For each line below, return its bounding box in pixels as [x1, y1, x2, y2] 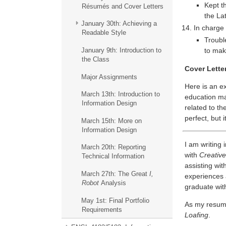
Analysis [98, 179, 126, 187]
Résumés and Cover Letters [81, 2, 163, 10]
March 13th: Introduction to [81, 90, 160, 98]
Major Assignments [81, 73, 137, 81]
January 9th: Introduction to [81, 46, 161, 54]
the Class [81, 55, 109, 64]
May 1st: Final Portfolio [81, 196, 149, 204]
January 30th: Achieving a [81, 20, 157, 28]
